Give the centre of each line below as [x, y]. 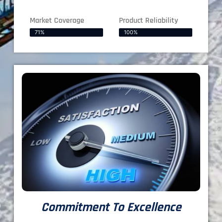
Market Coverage [57, 20]
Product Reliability [148, 20]
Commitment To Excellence [111, 208]
